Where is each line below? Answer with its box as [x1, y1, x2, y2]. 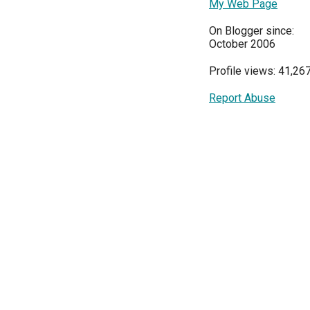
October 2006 [209, 37, 275, 51]
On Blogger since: [209, 24, 294, 37]
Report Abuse [209, 91, 275, 104]
